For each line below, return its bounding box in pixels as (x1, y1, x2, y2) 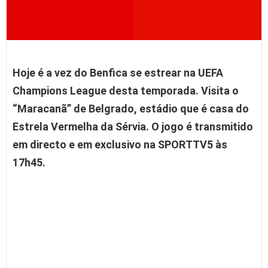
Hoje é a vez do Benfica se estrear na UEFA (13, 66, 223, 80)
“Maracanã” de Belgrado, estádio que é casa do (13, 102, 249, 115)
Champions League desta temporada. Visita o (13, 84, 239, 98)
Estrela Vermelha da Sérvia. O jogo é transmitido (13, 120, 253, 133)
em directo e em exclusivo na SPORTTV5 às (13, 138, 227, 151)
